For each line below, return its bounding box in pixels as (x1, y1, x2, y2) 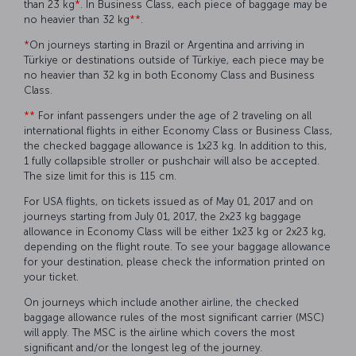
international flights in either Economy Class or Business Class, (24, 125, 332, 137)
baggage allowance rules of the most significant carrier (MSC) (24, 311, 324, 323)
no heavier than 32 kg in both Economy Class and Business (24, 69, 315, 81)
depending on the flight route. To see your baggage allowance (24, 241, 331, 253)
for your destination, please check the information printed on (24, 256, 325, 268)
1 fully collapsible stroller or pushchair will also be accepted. (24, 155, 319, 167)
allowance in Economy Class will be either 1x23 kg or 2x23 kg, (24, 226, 326, 238)
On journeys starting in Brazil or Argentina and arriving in (29, 39, 304, 51)
